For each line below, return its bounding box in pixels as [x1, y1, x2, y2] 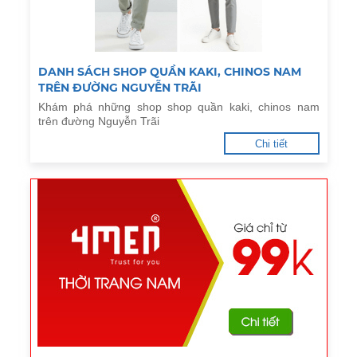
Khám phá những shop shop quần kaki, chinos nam [37, 100, 320, 113]
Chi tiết [255, 138, 288, 150]
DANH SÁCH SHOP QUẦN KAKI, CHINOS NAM [37, 65, 301, 79]
